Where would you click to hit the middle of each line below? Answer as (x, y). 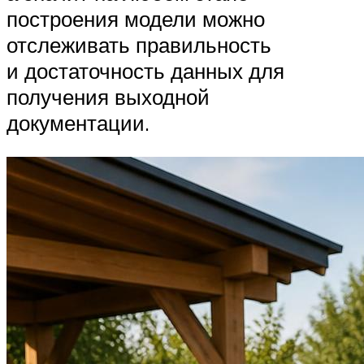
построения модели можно (136, 18)
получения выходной (108, 96)
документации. (78, 122)
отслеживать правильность (139, 44)
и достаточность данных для (145, 70)
